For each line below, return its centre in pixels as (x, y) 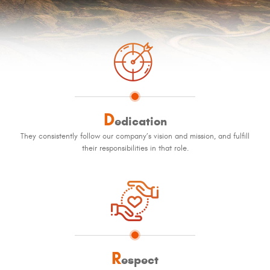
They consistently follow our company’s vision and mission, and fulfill (135, 136)
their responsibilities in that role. (135, 148)
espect (140, 259)
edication (140, 121)
